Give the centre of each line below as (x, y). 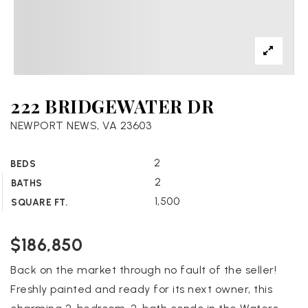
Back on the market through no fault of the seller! (143, 270)
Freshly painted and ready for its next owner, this (141, 289)
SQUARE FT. (39, 202)
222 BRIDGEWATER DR (112, 106)
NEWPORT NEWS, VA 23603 (81, 126)
